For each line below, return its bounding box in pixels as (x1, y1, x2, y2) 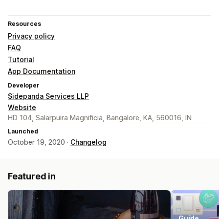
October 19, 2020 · (8, 138, 70, 147)
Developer (8, 82, 40, 89)
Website (8, 103, 36, 112)
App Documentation (8, 67, 75, 76)
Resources (8, 20, 41, 28)
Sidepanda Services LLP (8, 92, 89, 101)
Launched (8, 128, 38, 135)
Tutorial (8, 55, 34, 64)
